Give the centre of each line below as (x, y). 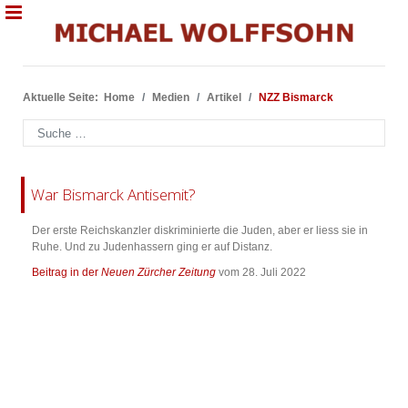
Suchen (41, 127)
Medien (171, 97)
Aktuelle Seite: (63, 97)
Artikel (224, 97)
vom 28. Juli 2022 (262, 273)
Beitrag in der (66, 273)
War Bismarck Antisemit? (113, 195)
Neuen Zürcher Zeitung (158, 273)
